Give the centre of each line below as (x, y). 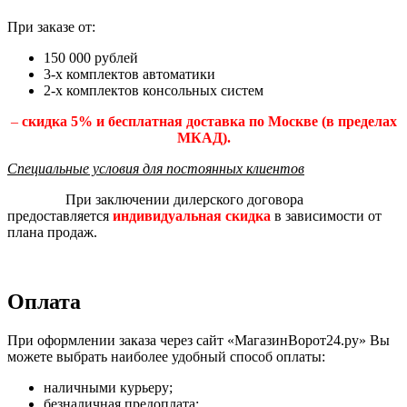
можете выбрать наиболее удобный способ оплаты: (166, 356)
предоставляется (60, 215)
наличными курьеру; (108, 387)
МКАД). (203, 137)
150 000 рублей (91, 57)
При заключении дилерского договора (155, 199)
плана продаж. (52, 232)
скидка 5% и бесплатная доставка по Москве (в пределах (209, 121)
